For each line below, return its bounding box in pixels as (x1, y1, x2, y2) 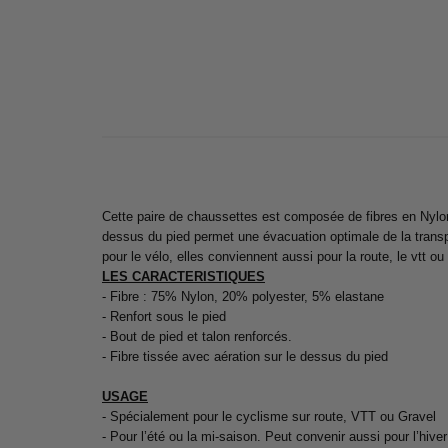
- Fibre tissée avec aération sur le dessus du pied (102, 349, 388, 364)
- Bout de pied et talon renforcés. (102, 329, 292, 344)
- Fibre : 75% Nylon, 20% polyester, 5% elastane (102, 289, 384, 304)
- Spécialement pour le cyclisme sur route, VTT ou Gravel (102, 409, 436, 424)
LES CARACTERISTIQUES (102, 269, 265, 284)
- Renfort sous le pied (102, 309, 226, 324)
